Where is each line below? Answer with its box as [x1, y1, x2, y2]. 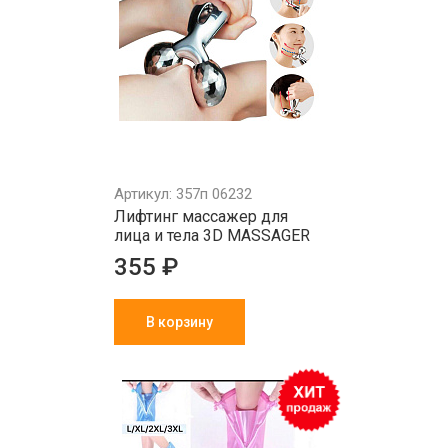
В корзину [146, 314, 213, 330]
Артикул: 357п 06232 [114, 185, 252, 203]
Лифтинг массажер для [114, 207, 288, 226]
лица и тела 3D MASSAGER [114, 226, 310, 245]
